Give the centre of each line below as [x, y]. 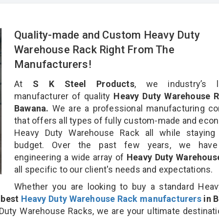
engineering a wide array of [71, 157]
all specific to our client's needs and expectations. [114, 169]
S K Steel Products [83, 84]
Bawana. [32, 108]
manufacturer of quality [62, 96]
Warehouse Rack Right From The [94, 49]
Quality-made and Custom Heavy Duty [107, 35]
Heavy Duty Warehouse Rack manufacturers [111, 198]
